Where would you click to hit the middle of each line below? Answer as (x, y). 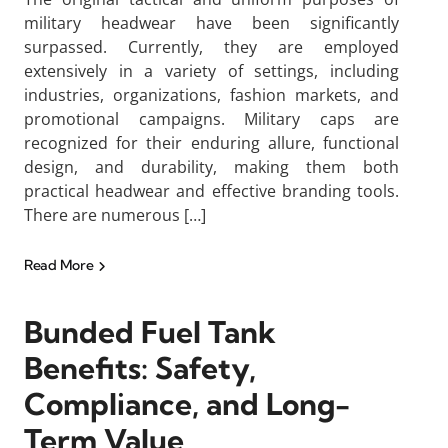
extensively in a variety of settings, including (211, 71)
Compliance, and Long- (187, 404)
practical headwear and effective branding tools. (211, 191)
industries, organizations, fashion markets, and (211, 95)
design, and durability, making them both (211, 167)
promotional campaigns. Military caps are (211, 119)
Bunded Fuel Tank (150, 332)
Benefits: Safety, (140, 368)
